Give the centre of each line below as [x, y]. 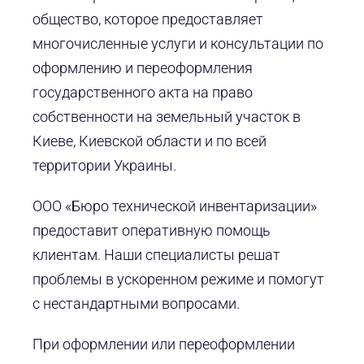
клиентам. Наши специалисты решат [156, 255]
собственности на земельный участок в [166, 117]
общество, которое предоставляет [147, 19]
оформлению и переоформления [142, 68]
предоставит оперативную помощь [151, 231]
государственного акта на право [142, 93]
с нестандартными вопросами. [136, 304]
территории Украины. [104, 166]
